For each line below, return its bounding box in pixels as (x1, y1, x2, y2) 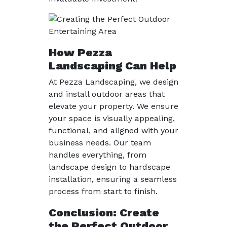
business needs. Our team (49, 138, 151, 147)
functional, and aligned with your (49, 126, 178, 135)
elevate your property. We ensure (49, 101, 178, 111)
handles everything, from (49, 150, 146, 160)
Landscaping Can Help (49, 59, 176, 72)
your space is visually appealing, (49, 113, 175, 123)
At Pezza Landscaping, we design (49, 77, 178, 87)
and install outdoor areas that (49, 89, 165, 99)
